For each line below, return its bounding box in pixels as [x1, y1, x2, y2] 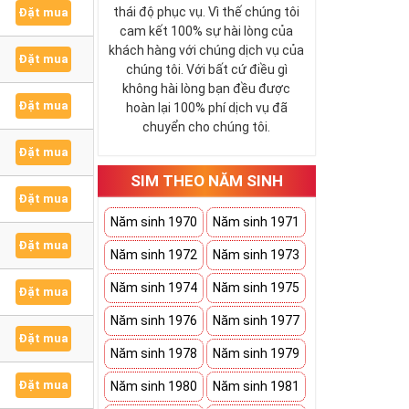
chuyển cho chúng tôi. [142, 120, 271, 134]
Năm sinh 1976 [110, 313, 198, 328]
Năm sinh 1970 [110, 215, 198, 229]
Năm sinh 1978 [110, 346, 198, 361]
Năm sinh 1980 [110, 379, 198, 393]
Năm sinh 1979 [213, 346, 300, 361]
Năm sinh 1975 [213, 280, 300, 295]
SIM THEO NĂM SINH [130, 172, 283, 190]
